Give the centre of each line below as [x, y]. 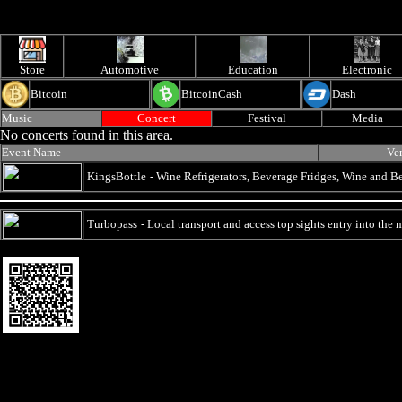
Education [253, 70]
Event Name [31, 152]
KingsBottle [117, 176]
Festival [267, 118]
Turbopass [112, 224]
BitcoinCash [212, 94]
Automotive [130, 70]
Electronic [367, 70]
